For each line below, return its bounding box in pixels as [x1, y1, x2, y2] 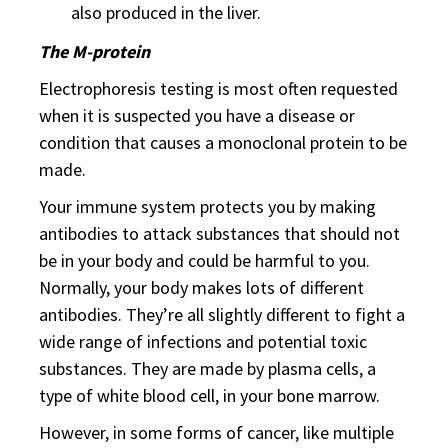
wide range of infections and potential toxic [39, 330, 367, 353]
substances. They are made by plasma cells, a [39, 357, 376, 380]
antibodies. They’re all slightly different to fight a [39, 303, 405, 326]
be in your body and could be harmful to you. [39, 249, 370, 272]
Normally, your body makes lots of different [39, 276, 364, 299]
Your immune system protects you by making [39, 195, 376, 218]
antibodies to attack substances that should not [39, 222, 400, 245]
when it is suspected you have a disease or [39, 104, 355, 127]
